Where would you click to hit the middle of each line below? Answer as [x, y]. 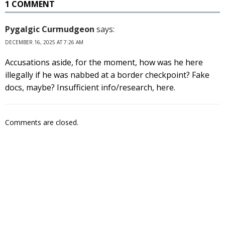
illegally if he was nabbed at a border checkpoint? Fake [107, 75]
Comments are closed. [42, 122]
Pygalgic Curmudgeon [50, 29]
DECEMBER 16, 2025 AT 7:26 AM [44, 42]
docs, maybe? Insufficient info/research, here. [90, 87]
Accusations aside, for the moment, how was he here [104, 62]
